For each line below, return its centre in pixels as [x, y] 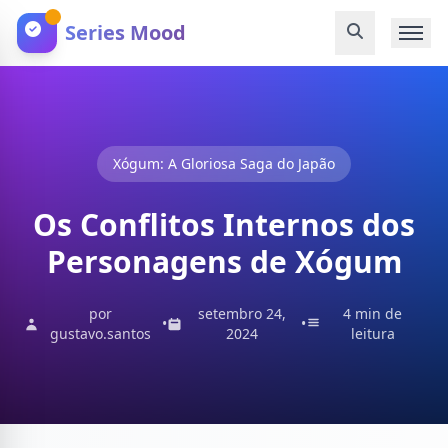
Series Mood [125, 32]
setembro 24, [241, 313]
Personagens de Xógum [224, 261]
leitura [372, 333]
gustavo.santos [101, 333]
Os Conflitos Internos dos [224, 224]
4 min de [373, 313]
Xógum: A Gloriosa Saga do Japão [224, 163]
